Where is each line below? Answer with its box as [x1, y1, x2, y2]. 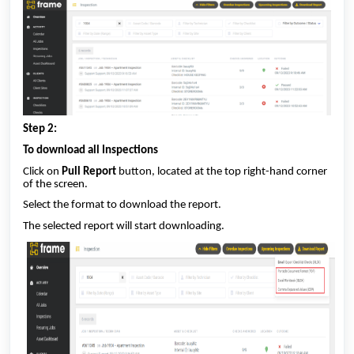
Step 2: [23, 123, 57, 136]
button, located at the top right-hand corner [116, 165, 327, 178]
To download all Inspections [23, 145, 158, 157]
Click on [23, 165, 62, 178]
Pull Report [62, 165, 116, 178]
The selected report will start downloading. [23, 220, 224, 233]
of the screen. [23, 178, 90, 190]
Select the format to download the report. [23, 199, 224, 212]
